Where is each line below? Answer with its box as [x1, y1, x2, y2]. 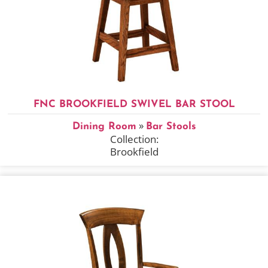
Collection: [109, 132, 159, 146]
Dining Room [72, 121, 136, 132]
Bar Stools [145, 121, 196, 132]
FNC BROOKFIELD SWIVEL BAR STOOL [33, 99, 235, 109]
